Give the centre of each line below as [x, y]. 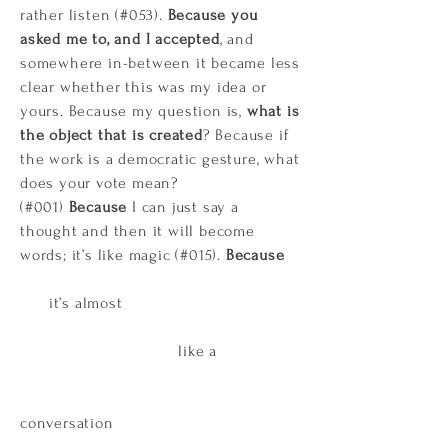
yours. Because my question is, [133, 111]
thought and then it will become [137, 231]
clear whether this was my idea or [143, 87]
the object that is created [111, 135]
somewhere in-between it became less [160, 63]
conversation [67, 423]
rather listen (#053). [94, 15]
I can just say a [183, 207]
